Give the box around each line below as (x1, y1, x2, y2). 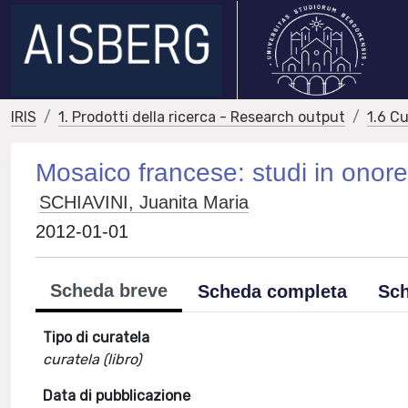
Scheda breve (50, 280, 168, 301)
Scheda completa (198, 281, 348, 301)
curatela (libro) (43, 351, 142, 368)
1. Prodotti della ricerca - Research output (58, 108, 345, 126)
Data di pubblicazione (43, 387, 191, 404)
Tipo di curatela (43, 329, 150, 346)
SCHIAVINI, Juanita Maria (39, 192, 250, 212)
